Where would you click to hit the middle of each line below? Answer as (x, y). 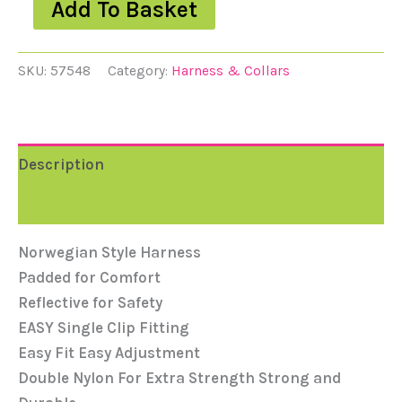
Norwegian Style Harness (109, 252)
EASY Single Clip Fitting (104, 328)
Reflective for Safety (90, 302)
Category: (140, 71)
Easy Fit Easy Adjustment (109, 353)
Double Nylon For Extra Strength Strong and (179, 378)
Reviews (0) (59, 204)
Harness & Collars (231, 71)
